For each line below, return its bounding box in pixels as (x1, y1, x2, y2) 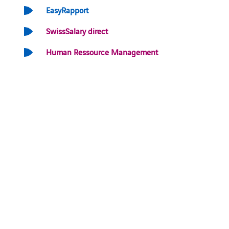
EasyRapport (45, 4, 88, 15)
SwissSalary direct (45, 25, 108, 36)
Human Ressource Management (45, 46, 158, 57)
